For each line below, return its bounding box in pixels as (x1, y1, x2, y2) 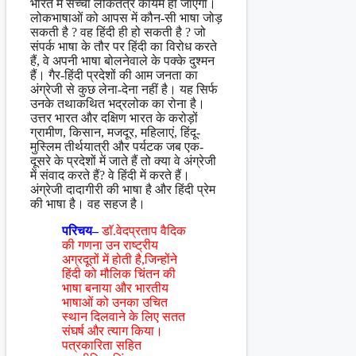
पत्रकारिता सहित (62, 339, 141, 353)
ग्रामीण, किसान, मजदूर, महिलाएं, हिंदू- (30, 126, 200, 140)
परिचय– (62, 224, 102, 238)
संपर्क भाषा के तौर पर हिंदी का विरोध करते (30, 40, 217, 54)
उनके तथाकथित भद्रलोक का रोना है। (30, 97, 205, 111)
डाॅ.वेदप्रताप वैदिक (102, 224, 186, 238)
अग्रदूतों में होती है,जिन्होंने (62, 253, 177, 267)
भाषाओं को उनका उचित (62, 296, 168, 310)
